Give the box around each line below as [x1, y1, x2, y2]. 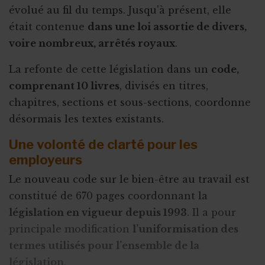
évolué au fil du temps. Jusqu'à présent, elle [9, 4, 231, 16]
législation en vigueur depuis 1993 [9, 206, 187, 219]
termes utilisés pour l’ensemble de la [9, 240, 199, 252]
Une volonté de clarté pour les [9, 136, 198, 152]
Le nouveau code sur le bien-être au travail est [9, 173, 250, 186]
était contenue [9, 20, 88, 33]
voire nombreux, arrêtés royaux [9, 37, 175, 49]
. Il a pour [187, 206, 236, 219]
